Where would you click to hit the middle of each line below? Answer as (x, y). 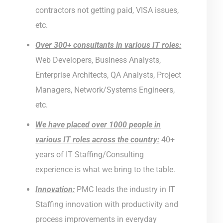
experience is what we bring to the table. (106, 169)
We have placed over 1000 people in (98, 124)
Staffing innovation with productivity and (107, 204)
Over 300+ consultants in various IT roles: (109, 45)
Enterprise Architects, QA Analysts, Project (109, 75)
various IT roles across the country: (98, 139)
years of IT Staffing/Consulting (90, 154)
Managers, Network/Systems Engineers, (105, 90)
